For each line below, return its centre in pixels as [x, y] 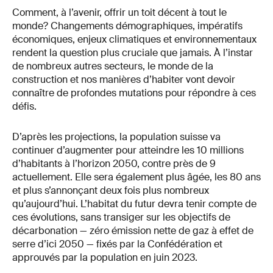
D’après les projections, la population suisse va [116, 137]
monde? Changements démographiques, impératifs [127, 26]
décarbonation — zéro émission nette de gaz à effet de [133, 231]
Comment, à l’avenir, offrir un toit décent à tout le [119, 13]
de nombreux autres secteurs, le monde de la [113, 66]
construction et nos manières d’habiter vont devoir [124, 80]
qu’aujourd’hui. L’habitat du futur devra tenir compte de [134, 204]
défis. [24, 107]
